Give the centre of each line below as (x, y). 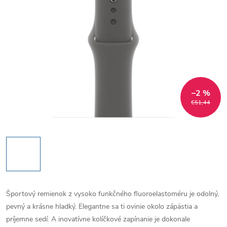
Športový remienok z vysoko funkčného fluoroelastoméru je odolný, (112, 194)
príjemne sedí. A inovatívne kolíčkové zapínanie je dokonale (98, 219)
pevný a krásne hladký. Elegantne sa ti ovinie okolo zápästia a (102, 206)
